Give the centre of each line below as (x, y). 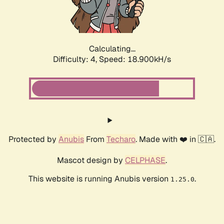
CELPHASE (145, 160)
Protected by (33, 139)
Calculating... (112, 49)
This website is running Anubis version (99, 179)
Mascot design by (91, 160)
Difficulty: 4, (76, 59)
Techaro (121, 139)
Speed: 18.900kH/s (135, 59)
